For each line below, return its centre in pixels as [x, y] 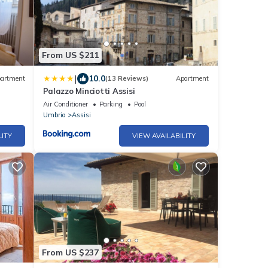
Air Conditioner [65, 104]
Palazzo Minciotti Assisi [89, 91]
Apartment [192, 78]
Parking [111, 104]
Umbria [54, 115]
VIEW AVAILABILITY [164, 135]
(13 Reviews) [127, 78]
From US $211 [70, 55]
